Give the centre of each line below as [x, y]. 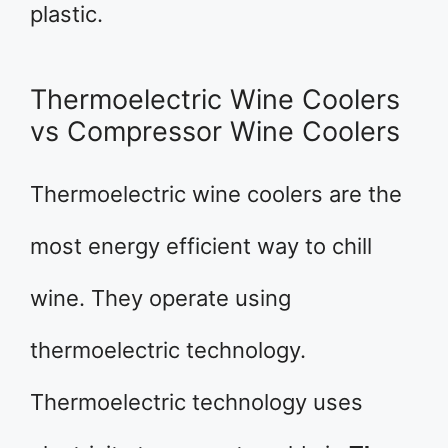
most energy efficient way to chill [201, 246]
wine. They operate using [160, 298]
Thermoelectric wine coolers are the [216, 194]
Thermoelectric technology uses [196, 402]
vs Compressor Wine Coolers [215, 131]
